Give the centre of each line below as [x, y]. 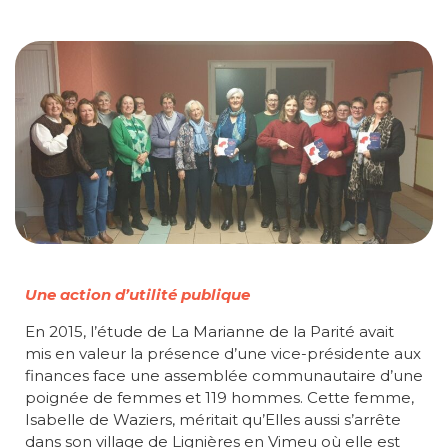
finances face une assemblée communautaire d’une [224, 375]
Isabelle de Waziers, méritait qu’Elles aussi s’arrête [213, 419]
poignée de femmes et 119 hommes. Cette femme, [219, 397]
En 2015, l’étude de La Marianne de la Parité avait [209, 331]
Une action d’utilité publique [137, 294]
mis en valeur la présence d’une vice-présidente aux [223, 353]
